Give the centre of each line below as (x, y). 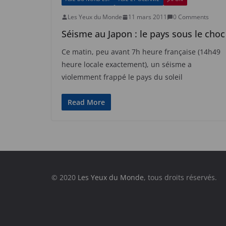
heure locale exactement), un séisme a (127, 64)
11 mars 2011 (148, 17)
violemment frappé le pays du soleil (122, 77)
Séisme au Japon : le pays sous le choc (143, 34)
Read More (86, 102)
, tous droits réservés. (180, 177)
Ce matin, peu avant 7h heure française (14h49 (141, 52)
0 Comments (191, 17)
